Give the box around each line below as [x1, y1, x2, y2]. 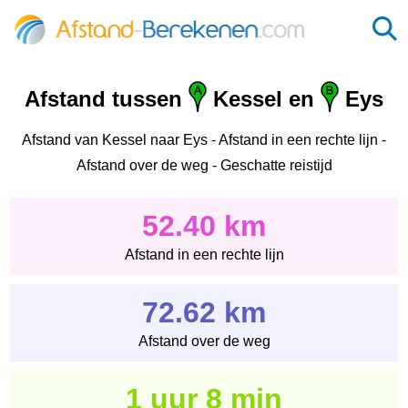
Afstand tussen [25, 87, 189, 112]
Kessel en [207, 87, 321, 112]
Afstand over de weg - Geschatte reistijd [76, 157, 332, 173]
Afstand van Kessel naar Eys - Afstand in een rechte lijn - [22, 131, 386, 148]
